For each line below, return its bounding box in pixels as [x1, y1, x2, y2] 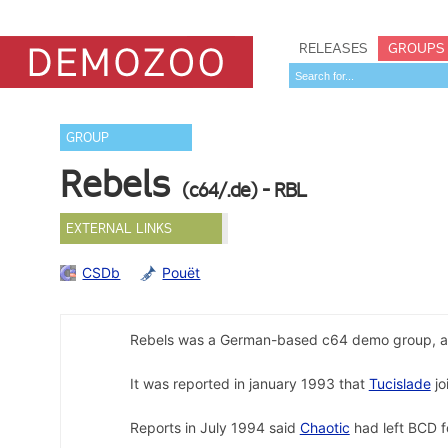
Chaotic [299, 418, 350, 436]
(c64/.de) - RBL [182, 178, 307, 202]
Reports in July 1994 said [129, 418, 300, 436]
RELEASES [299, 39, 368, 57]
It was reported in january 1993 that [129, 375, 369, 393]
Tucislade [368, 375, 431, 393]
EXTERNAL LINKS [66, 220, 173, 237]
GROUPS [388, 39, 445, 57]
